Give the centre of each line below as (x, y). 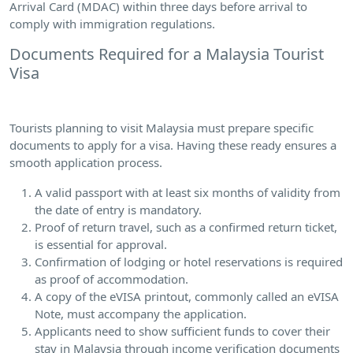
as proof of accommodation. (111, 279)
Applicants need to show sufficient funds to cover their (182, 331)
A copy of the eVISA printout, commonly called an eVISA (187, 296)
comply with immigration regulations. (112, 24)
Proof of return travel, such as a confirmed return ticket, (186, 227)
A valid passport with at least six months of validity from (188, 192)
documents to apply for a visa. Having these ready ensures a (173, 145)
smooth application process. (86, 162)
